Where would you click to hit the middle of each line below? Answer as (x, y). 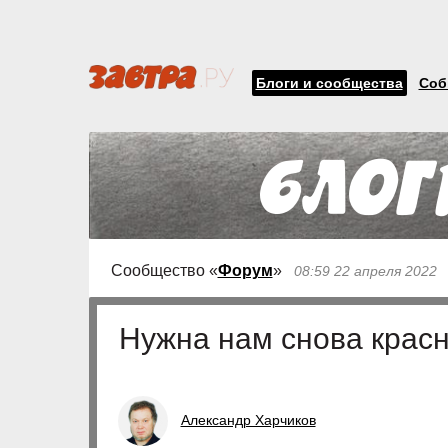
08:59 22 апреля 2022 (365, 271)
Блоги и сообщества (329, 83)
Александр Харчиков (248, 419)
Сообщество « (164, 270)
